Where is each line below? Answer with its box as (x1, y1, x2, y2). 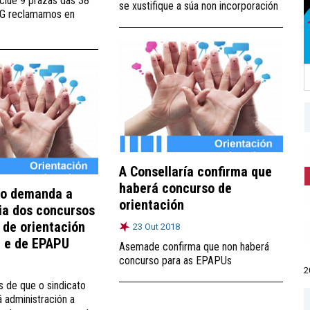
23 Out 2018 (133, 221, 180, 232)
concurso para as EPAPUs (119, 253, 232, 267)
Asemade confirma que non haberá (119, 239, 269, 253)
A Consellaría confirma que (119, 163, 272, 180)
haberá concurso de (119, 179, 232, 197)
